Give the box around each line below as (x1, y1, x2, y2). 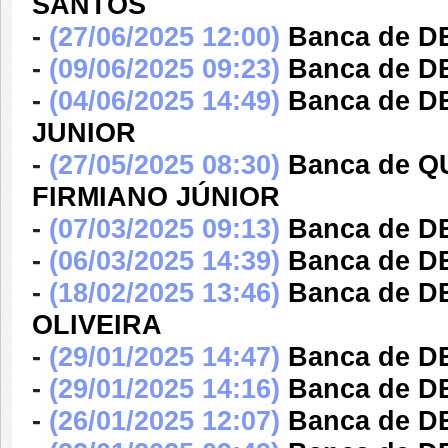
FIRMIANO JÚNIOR (32, 182, 280, 212)
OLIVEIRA (32, 310, 162, 340)
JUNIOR (32, 118, 136, 148)
